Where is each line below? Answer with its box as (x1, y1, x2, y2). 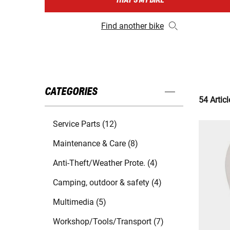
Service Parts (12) (53, 119, 117, 129)
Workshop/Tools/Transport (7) (53, 217, 164, 227)
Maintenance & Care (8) (53, 139, 138, 149)
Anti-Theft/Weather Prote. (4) (53, 158, 158, 168)
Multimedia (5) (53, 197, 106, 207)
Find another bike (101, 21, 164, 31)
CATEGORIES (45, 86, 97, 98)
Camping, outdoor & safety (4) (53, 178, 162, 188)
